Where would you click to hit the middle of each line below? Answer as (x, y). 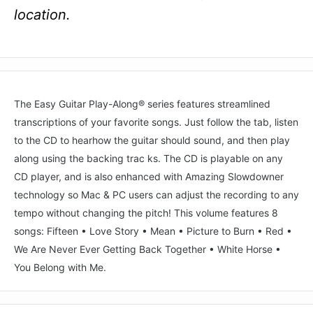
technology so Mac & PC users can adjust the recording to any (156, 194)
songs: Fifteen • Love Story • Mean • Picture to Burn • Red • (153, 231)
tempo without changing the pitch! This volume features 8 (146, 212)
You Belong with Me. (60, 267)
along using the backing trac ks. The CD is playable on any (148, 158)
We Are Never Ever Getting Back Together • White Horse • (147, 249)
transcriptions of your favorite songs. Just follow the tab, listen (156, 122)
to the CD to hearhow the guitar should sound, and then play (152, 140)
